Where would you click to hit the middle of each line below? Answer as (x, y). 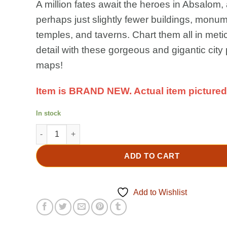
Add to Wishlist (160, 192)
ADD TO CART (152, 156)
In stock (48, 113)
